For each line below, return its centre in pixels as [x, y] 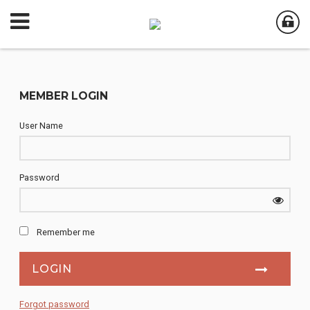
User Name [41, 126]
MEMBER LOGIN [64, 96]
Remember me [66, 232]
